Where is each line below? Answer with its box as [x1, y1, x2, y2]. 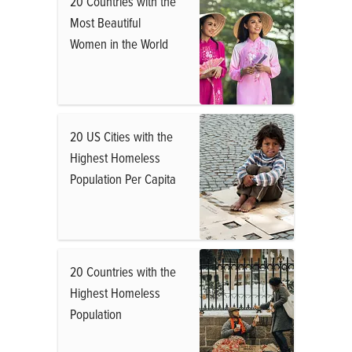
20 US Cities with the [70, 127, 173, 145]
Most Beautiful [70, 13, 141, 31]
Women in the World [70, 35, 168, 53]
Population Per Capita [70, 170, 176, 188]
